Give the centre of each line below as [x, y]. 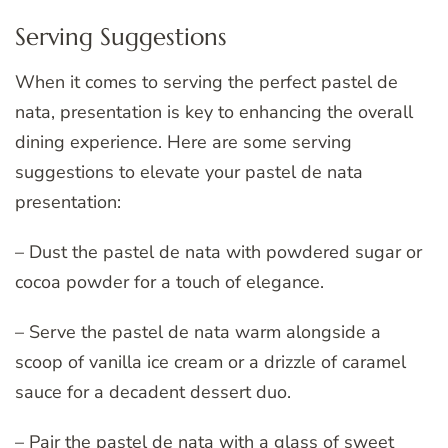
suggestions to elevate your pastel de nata [189, 171]
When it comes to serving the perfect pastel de [206, 81]
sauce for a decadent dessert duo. [153, 391]
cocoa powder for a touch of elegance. [169, 281]
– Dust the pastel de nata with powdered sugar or [218, 251]
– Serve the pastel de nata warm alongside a [198, 331]
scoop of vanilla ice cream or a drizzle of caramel [210, 361]
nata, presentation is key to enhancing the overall [214, 111]
